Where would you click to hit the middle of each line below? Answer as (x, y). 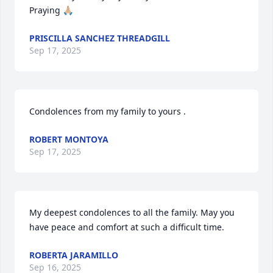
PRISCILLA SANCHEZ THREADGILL (100, 38)
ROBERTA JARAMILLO (74, 255)
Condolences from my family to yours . (108, 111)
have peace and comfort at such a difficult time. (127, 227)
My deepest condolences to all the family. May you (132, 212)
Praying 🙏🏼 (51, 10)
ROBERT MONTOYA (69, 139)
